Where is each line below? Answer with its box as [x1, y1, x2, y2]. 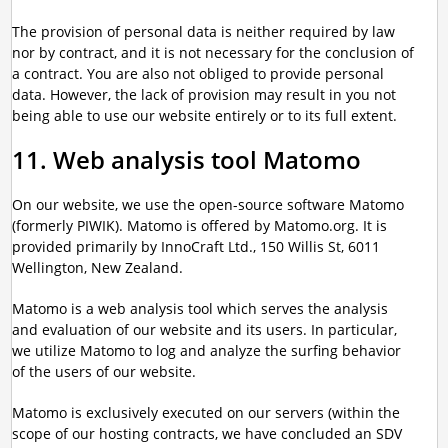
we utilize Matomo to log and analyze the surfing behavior [11, 341, 401, 360]
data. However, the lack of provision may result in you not [11, 85, 396, 104]
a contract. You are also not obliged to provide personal [11, 64, 384, 83]
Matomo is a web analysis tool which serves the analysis [11, 299, 388, 318]
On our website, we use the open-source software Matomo [11, 195, 404, 214]
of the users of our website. [11, 362, 196, 381]
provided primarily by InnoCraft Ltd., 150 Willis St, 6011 [11, 237, 380, 256]
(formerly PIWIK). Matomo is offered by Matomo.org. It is [11, 216, 387, 235]
